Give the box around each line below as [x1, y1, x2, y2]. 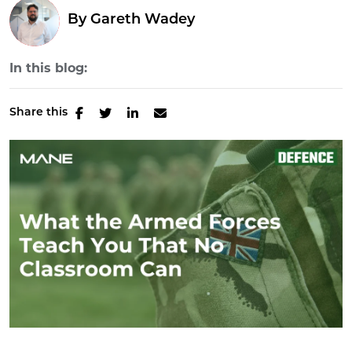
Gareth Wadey [90, 12, 195, 27]
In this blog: [9, 60, 87, 76]
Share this [9, 107, 68, 119]
